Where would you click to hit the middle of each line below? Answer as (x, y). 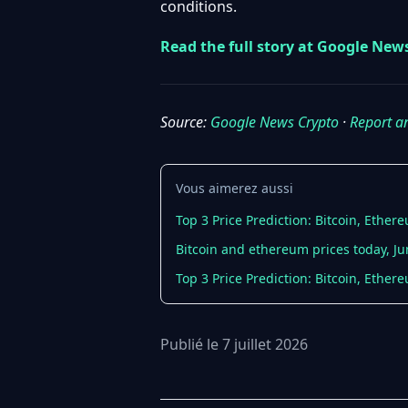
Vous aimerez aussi (235, 188)
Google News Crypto (275, 122)
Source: (185, 122)
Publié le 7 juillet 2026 (234, 344)
